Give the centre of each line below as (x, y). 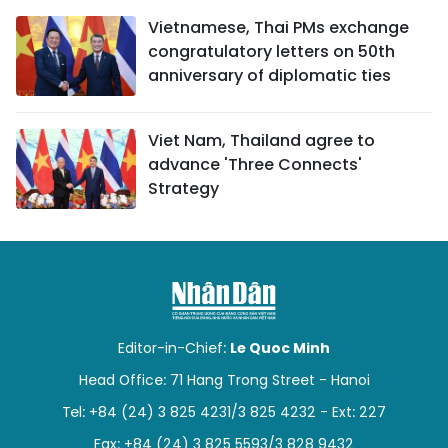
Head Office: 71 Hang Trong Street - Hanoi (224, 380)
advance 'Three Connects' (255, 165)
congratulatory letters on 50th (271, 52)
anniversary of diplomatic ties (269, 76)
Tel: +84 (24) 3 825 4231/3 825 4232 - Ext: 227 (224, 412)
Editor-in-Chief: (174, 348)
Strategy (183, 189)
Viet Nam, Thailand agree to (261, 141)
